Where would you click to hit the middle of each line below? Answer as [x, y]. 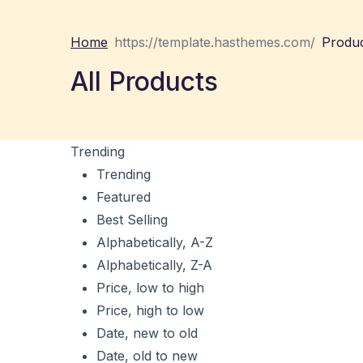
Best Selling [132, 220]
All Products [144, 81]
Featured [124, 197]
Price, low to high [150, 288]
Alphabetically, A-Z [155, 242]
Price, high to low [150, 310]
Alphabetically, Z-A [154, 265]
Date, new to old [147, 333]
